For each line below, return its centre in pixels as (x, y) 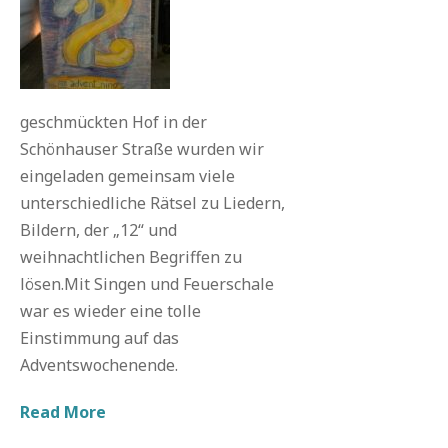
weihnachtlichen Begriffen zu (131, 257)
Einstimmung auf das (99, 338)
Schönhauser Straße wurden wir (142, 149)
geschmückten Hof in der (113, 122)
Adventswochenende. (99, 365)
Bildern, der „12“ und (98, 230)
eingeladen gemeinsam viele (127, 176)
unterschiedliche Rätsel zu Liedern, (152, 203)
